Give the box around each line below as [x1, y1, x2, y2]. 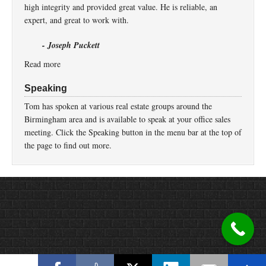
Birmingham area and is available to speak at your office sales [24, 113, 230, 125]
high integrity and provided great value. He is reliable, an [24, 1, 217, 12]
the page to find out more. [24, 140, 112, 151]
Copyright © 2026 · [13, 197, 83, 208]
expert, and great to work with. [24, 14, 129, 26]
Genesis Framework [114, 197, 180, 208]
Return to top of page [97, 183, 169, 195]
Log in [230, 197, 253, 208]
